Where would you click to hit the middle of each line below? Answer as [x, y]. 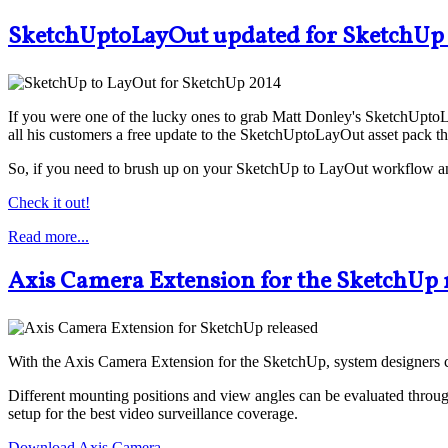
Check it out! [49, 202]
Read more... [48, 236]
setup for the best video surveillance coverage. [153, 414]
